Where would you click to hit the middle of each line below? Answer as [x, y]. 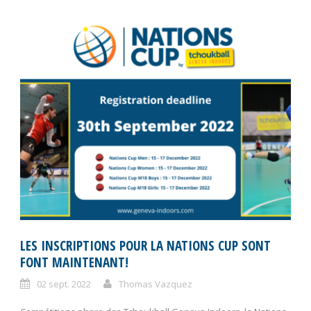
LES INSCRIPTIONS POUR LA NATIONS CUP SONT [145, 245]
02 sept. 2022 [64, 284]
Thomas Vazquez [155, 284]
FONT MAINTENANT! [74, 262]
